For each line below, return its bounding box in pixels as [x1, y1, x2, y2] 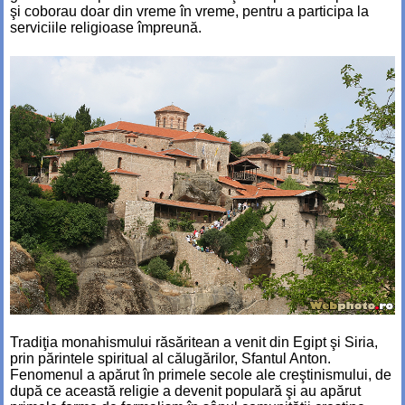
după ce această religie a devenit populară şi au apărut [10, 383, 361, 400]
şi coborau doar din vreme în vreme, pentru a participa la [10, 4, 369, 20]
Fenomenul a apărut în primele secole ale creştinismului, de [10, 367, 391, 383]
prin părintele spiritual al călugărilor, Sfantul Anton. [10, 351, 331, 367]
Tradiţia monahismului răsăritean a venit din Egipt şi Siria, [10, 334, 378, 351]
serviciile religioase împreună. [10, 20, 202, 36]
